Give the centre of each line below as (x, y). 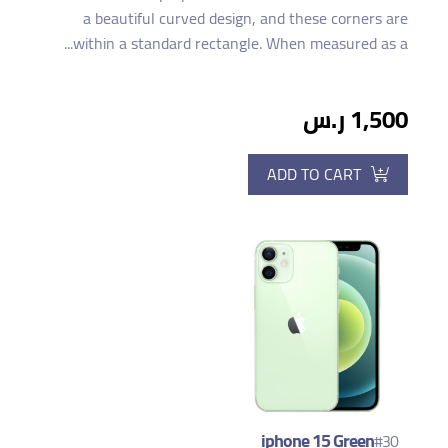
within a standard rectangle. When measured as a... (240, 42)
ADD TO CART (314, 173)
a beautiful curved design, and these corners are (245, 17)
